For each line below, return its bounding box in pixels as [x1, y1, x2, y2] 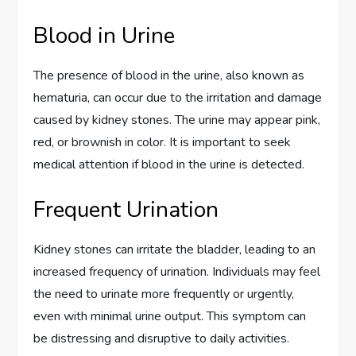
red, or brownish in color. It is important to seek [33, 133, 292, 152]
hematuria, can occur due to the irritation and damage [33, 89, 323, 107]
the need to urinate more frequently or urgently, [33, 285, 295, 304]
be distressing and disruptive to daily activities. [33, 330, 290, 348]
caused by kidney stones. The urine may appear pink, [33, 111, 321, 130]
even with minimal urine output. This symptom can [33, 308, 307, 326]
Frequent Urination [33, 195, 219, 226]
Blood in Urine [33, 21, 176, 52]
